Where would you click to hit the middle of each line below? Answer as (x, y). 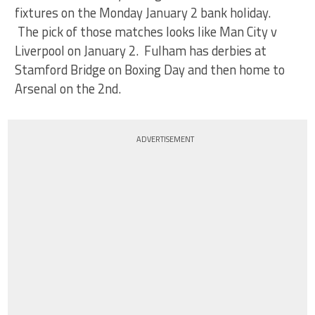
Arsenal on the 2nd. (68, 89)
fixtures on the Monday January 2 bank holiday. (146, 13)
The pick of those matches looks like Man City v (146, 32)
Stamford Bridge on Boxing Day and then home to (150, 70)
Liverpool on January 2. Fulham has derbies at (141, 51)
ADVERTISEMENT (166, 139)
